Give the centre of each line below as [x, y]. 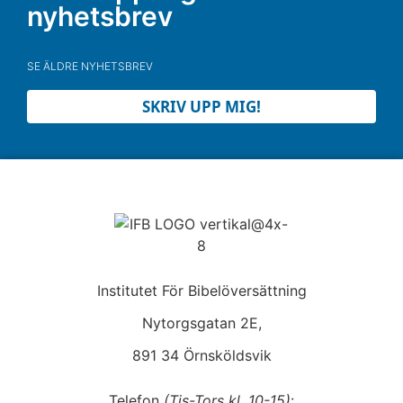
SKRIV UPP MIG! [201, 107]
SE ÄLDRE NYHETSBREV [90, 66]
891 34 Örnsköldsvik [201, 355]
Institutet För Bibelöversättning [201, 291]
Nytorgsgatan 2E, [201, 323]
